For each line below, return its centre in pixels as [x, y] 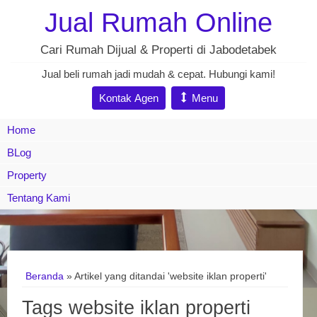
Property [27, 175]
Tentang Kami [39, 198]
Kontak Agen [129, 98]
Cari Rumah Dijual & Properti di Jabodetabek [158, 50]
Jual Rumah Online [158, 22]
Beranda [45, 276]
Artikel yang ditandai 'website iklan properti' [171, 276]
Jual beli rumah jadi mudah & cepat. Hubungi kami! [158, 74]
